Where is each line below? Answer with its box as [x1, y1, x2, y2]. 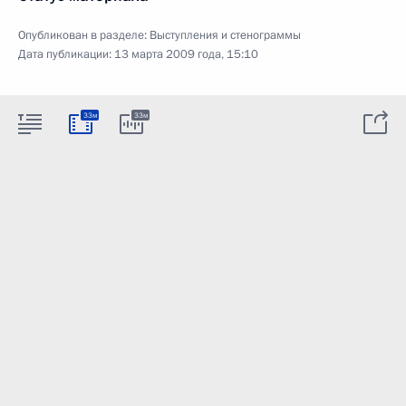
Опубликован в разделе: [18, 26, 150, 43]
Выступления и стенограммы [150, 26, 301, 43]
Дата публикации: [18, 45, 114, 63]
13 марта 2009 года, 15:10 [114, 45, 258, 63]
